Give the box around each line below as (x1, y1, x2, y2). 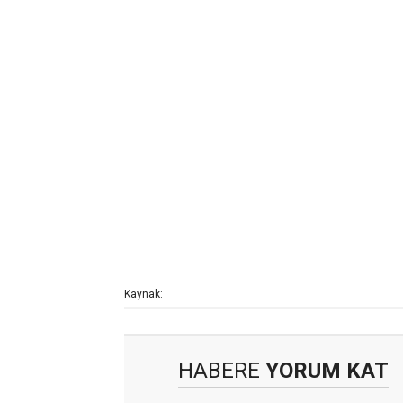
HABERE (178, 358, 260, 383)
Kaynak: (124, 288, 163, 300)
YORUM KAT (260, 358, 389, 383)
